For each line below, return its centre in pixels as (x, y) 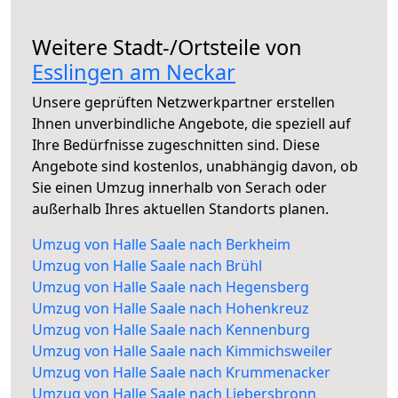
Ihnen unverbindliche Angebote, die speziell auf (191, 124)
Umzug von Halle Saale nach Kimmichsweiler (182, 351)
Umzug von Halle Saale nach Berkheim (161, 245)
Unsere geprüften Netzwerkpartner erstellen (183, 103)
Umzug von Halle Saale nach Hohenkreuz (171, 309)
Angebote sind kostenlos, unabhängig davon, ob (195, 167)
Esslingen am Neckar (134, 72)
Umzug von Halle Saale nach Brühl (147, 266)
